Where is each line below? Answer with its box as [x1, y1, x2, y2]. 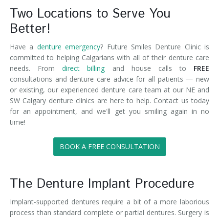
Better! [10, 20, 50, 38]
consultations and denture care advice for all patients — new [10, 74, 209, 84]
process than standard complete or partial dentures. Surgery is [10, 208, 209, 217]
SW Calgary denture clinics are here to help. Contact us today [10, 96, 209, 105]
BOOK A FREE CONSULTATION [59, 142, 160, 151]
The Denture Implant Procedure [10, 175, 194, 193]
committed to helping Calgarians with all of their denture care [10, 53, 209, 62]
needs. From [10, 64, 63, 73]
